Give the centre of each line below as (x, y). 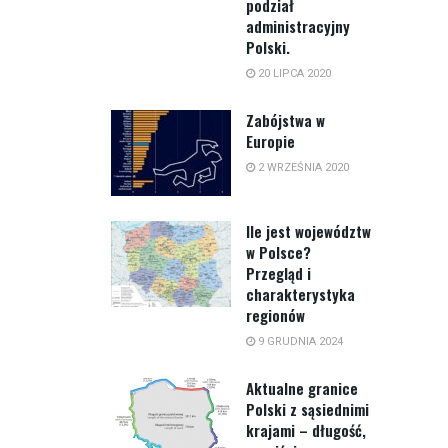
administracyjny (298, 26)
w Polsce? (278, 251)
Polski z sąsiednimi (307, 408)
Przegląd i (278, 272)
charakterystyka (300, 293)
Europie (270, 141)
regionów (275, 314)
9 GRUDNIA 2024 (299, 341)
